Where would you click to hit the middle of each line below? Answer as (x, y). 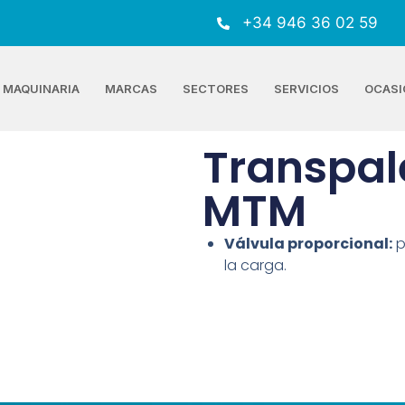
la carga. (255, 266)
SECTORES (215, 89)
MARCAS (131, 89)
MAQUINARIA (41, 89)
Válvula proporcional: (308, 244)
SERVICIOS (306, 89)
